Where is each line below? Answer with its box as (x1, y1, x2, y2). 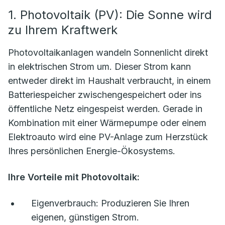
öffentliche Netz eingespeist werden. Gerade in (8, 103, 202, 115)
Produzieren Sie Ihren (98, 198, 189, 209)
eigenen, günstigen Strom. (31, 212, 139, 223)
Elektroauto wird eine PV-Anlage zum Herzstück (8, 132, 208, 143)
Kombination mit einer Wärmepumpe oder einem (8, 118, 206, 129)
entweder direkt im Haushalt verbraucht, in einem (8, 75, 211, 86)
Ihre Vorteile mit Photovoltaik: (8, 172, 140, 183)
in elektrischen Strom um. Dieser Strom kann (8, 61, 191, 72)
